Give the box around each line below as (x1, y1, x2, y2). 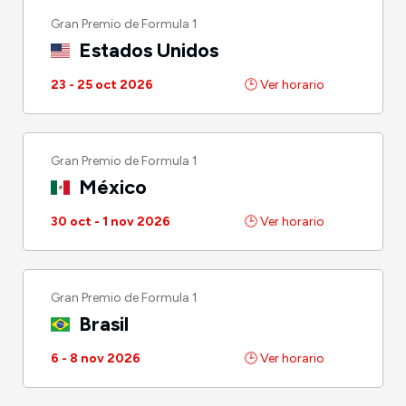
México (74, 174, 148, 199)
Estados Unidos (74, 37, 219, 63)
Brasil (74, 311, 130, 336)
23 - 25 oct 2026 (51, 76, 153, 92)
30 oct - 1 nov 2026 (51, 213, 170, 229)
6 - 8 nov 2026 (51, 350, 140, 366)
